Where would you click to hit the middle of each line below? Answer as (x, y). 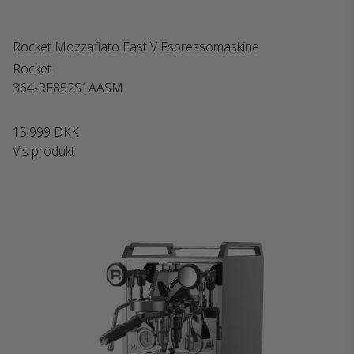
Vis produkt (44, 151)
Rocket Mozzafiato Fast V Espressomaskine (136, 47)
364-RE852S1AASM (68, 88)
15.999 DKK (46, 132)
